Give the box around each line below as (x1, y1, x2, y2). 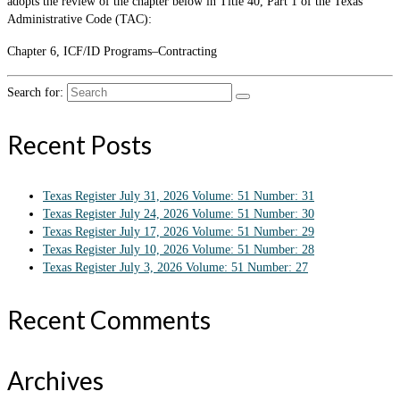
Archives (7, 365, 104, 396)
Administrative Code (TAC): (7, 12, 152, 27)
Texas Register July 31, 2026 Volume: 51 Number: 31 (43, 189, 314, 204)
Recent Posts (7, 129, 152, 161)
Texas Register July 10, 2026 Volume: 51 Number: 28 (43, 243, 314, 257)
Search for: (7, 86, 63, 100)
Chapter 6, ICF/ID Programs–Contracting (7, 45, 217, 59)
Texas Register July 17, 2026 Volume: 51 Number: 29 (43, 225, 314, 239)
